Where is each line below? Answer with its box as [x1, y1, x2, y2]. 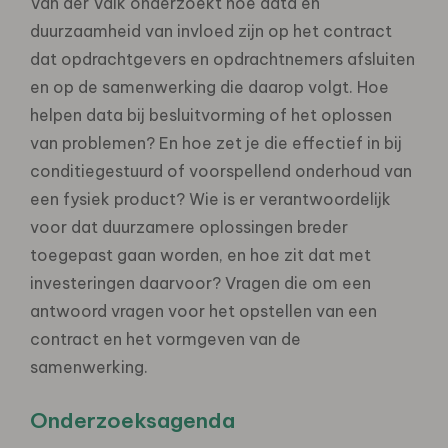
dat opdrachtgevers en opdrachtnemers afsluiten [30, 48, 415, 69]
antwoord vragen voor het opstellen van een [30, 300, 377, 321]
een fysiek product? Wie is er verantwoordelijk [30, 188, 391, 209]
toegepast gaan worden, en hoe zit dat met [30, 244, 371, 265]
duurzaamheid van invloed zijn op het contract [30, 20, 392, 41]
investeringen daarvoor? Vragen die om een [30, 272, 371, 293]
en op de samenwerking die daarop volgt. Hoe [30, 76, 389, 97]
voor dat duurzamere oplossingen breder [30, 216, 348, 237]
